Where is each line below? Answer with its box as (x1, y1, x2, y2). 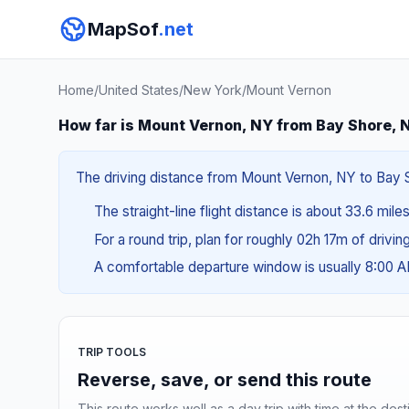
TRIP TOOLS (78, 344, 146, 359)
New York (184, 82, 242, 98)
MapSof (88, 18, 158, 40)
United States (99, 82, 179, 98)
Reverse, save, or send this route (78, 368, 372, 391)
